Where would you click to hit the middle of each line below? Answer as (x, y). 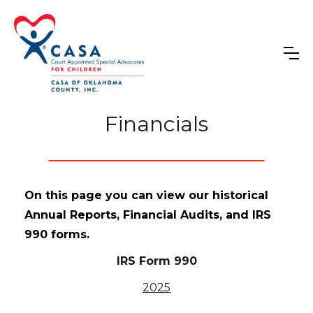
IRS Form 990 (156, 261)
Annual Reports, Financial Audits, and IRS (148, 214)
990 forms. (57, 234)
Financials (156, 124)
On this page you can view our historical (146, 195)
